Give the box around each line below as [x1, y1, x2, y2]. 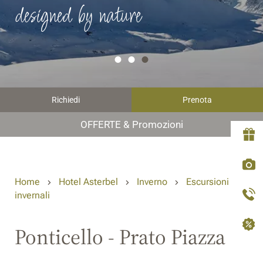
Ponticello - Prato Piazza [15, 222, 225, 251]
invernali [15, 189, 50, 201]
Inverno [137, 176, 167, 187]
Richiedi [52, 95, 80, 104]
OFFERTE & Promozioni [80, 119, 183, 130]
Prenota [183, 95, 212, 104]
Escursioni [186, 176, 229, 187]
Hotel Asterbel [59, 176, 118, 187]
